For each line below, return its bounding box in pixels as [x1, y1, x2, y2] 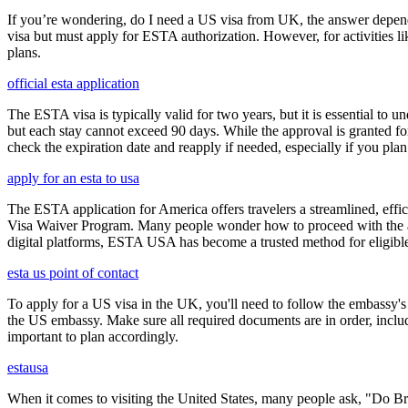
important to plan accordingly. [7, 328, 178, 344]
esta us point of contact [7, 264, 138, 280]
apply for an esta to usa [7, 169, 139, 186]
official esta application [7, 75, 139, 91]
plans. [7, 44, 41, 60]
